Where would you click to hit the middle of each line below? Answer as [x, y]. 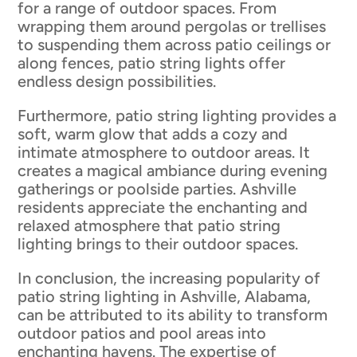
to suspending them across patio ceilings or [175, 44]
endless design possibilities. [117, 81]
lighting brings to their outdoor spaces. [158, 243]
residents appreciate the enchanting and [163, 207]
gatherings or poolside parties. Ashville [157, 188]
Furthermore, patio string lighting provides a [177, 115]
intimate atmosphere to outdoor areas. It [164, 152]
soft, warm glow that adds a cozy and [153, 133]
